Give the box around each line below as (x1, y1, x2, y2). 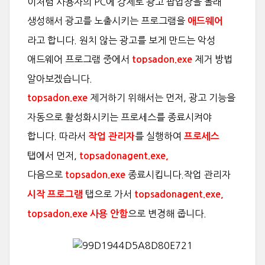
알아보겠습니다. (27, 74, 92, 83)
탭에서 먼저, (27, 151, 79, 160)
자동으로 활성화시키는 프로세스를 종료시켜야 (27, 112, 212, 122)
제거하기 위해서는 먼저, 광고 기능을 (88, 93, 235, 102)
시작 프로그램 (27, 190, 83, 199)
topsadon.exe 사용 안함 (27, 209, 128, 218)
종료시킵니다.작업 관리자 (128, 170, 231, 179)
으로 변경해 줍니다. (128, 209, 206, 218)
